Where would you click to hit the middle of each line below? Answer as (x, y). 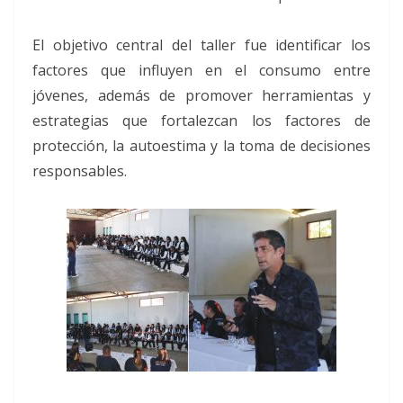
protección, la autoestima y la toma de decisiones (201, 145)
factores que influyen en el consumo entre (201, 70)
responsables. (80, 170)
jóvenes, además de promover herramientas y (201, 95)
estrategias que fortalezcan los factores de (201, 120)
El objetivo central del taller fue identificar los (201, 45)
